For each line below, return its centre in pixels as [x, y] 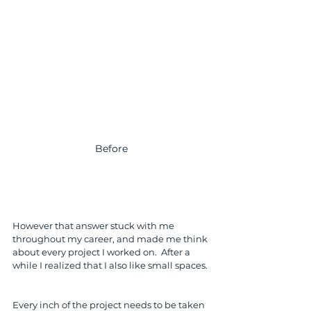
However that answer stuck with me [94, 226]
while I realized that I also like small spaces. [111, 265]
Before [111, 149]
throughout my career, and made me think [111, 239]
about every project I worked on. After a [102, 252]
